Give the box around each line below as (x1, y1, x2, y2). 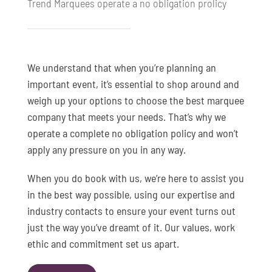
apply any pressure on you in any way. (27, 143, 186, 157)
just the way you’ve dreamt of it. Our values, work (27, 220, 235, 234)
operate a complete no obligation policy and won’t (27, 126, 239, 140)
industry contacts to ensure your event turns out (27, 204, 236, 218)
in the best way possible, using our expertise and (27, 188, 235, 202)
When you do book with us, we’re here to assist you (27, 171, 244, 185)
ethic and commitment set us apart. (27, 237, 179, 251)
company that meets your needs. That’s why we (27, 110, 226, 124)
